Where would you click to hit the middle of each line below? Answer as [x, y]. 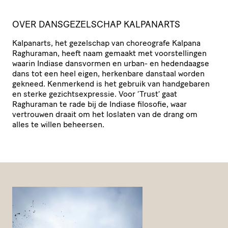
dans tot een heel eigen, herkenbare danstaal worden [108, 73]
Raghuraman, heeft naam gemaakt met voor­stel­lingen [109, 53]
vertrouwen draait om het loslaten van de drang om [105, 114]
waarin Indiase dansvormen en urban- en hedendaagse [111, 63]
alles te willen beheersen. [58, 124]
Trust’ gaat [158, 94]
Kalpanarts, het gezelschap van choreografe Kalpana [106, 43]
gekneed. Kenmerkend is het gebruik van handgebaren [111, 83]
